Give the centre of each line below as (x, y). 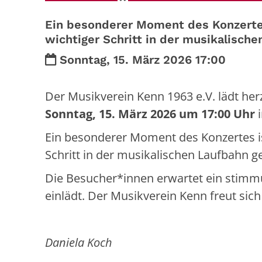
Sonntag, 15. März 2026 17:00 (143, 60)
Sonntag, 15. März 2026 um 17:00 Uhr (150, 114)
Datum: (65, 59)
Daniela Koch (79, 243)
